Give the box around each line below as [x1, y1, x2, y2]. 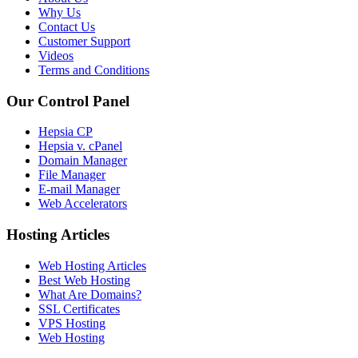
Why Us [38, 5, 81, 19]
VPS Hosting [38, 316, 105, 330]
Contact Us [38, 19, 95, 34]
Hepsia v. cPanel [38, 139, 122, 153]
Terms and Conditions [38, 62, 149, 77]
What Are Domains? [38, 287, 141, 301]
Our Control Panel [6, 92, 129, 109]
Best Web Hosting [38, 272, 130, 287]
